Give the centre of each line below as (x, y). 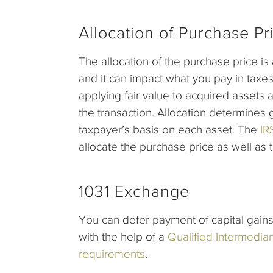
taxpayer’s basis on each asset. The (169, 130)
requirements (112, 254)
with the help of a (123, 237)
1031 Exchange (134, 192)
